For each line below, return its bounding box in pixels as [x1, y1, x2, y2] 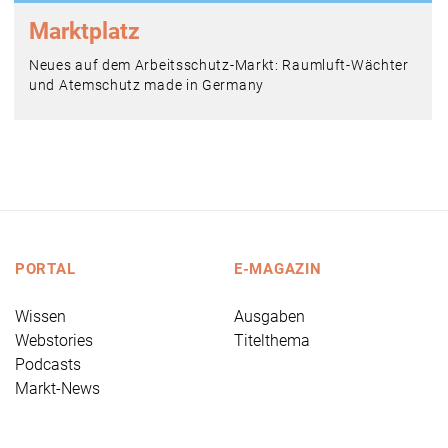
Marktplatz [29, 18, 140, 46]
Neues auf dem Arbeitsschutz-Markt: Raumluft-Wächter [29, 57, 409, 74]
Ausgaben [234, 307, 305, 327]
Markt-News [15, 379, 100, 399]
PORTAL [15, 260, 76, 279]
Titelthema [234, 331, 310, 351]
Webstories [15, 331, 93, 351]
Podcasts [15, 355, 81, 375]
